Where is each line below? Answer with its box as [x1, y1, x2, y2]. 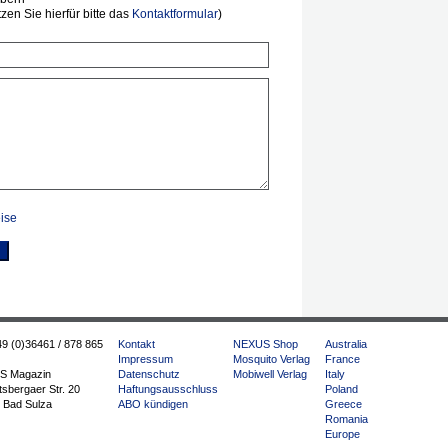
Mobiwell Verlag [233, 368, 307, 380]
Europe [325, 428, 360, 440]
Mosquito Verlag [233, 353, 310, 365]
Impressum [118, 353, 173, 365]
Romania [325, 413, 368, 425]
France [325, 353, 360, 365]
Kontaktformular [132, 7, 218, 21]
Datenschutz [118, 368, 180, 380]
